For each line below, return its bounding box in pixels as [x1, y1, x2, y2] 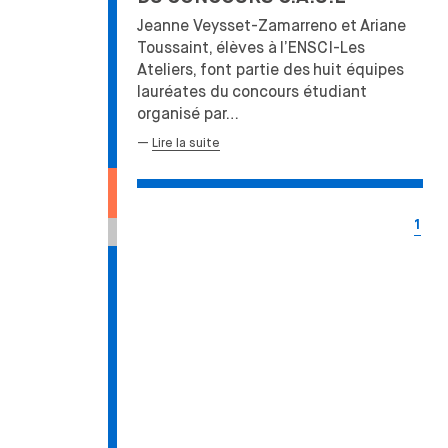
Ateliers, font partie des [137, 60, 310, 80]
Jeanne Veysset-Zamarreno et [137, 16, 357, 36]
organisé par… [137, 104, 239, 124]
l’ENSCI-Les [280, 38, 365, 58]
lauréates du [137, 82, 229, 102]
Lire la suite [152, 135, 220, 150]
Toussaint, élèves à [137, 38, 277, 58]
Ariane [360, 16, 406, 36]
